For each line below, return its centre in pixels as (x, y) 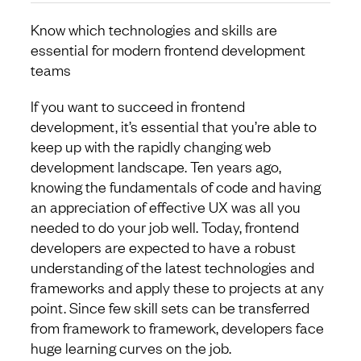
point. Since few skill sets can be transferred (170, 307)
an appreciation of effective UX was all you (166, 207)
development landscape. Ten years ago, (156, 166)
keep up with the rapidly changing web (151, 146)
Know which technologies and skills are (154, 29)
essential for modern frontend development (168, 50)
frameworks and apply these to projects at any (177, 287)
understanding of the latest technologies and (172, 267)
